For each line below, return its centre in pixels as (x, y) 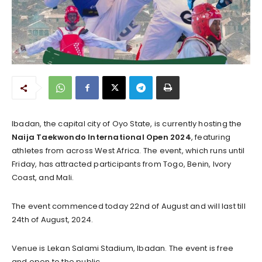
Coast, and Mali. (43, 177)
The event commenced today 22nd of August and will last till (129, 206)
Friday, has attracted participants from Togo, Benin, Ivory (122, 164)
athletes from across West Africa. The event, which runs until (128, 150)
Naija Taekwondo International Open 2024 (101, 137)
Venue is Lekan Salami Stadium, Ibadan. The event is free (123, 248)
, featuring (211, 137)
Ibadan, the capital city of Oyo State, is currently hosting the (127, 123)
